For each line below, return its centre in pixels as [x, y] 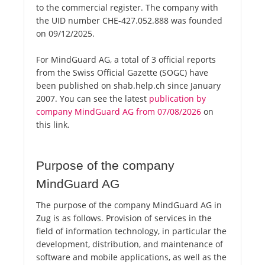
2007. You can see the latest [93, 99]
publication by [177, 99]
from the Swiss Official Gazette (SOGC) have [122, 73]
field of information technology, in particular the [131, 231]
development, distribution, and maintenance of [130, 244]
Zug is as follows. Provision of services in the [124, 218]
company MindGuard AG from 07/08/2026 [119, 112]
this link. [53, 125]
